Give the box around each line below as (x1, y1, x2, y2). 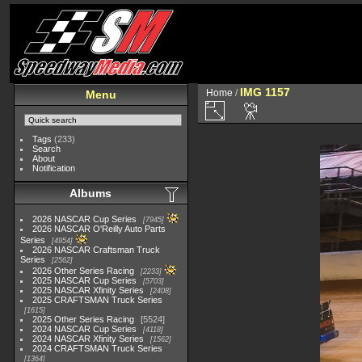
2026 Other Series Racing (32, 266, 135, 276)
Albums (69, 187, 112, 200)
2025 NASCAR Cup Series (32, 276, 137, 285)
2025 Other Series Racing (32, 314, 135, 324)
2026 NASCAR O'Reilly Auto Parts (32, 224, 166, 234)
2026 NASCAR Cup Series (32, 214, 137, 224)
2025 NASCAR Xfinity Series (32, 285, 145, 295)
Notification (32, 163, 76, 173)
